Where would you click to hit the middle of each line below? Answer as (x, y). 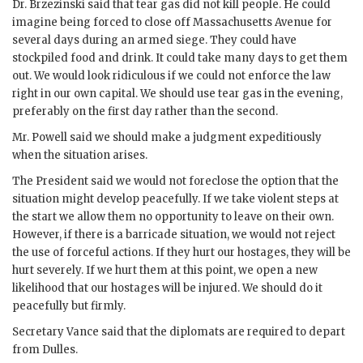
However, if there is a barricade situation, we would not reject (174, 234)
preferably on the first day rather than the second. (145, 111)
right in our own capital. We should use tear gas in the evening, (177, 93)
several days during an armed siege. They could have (154, 40)
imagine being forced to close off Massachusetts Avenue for (172, 22)
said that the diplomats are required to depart (222, 331)
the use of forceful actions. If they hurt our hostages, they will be (181, 252)
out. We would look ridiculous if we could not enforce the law (171, 75)
